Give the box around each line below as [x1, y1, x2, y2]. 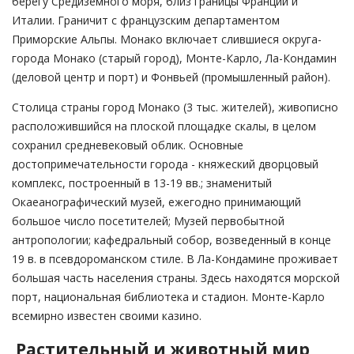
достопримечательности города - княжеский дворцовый [12, 156, 318, 172]
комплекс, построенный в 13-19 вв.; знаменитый [12, 175, 272, 191]
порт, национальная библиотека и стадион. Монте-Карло [12, 289, 325, 305]
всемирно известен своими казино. [12, 308, 201, 324]
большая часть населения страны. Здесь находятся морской [12, 270, 340, 286]
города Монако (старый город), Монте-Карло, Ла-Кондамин [12, 51, 337, 66]
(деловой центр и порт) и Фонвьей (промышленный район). [12, 70, 330, 85]
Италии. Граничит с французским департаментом [12, 13, 280, 28]
